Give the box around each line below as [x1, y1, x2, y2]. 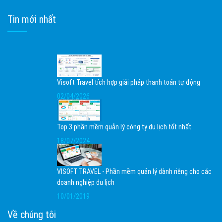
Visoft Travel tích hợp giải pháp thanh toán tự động [57, 78, 200, 86]
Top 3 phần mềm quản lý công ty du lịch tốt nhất [57, 123, 191, 131]
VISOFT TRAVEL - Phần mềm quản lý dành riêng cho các [57, 167, 212, 175]
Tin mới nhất [7, 13, 56, 25]
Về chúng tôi [7, 209, 56, 221]
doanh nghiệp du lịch [57, 178, 114, 186]
